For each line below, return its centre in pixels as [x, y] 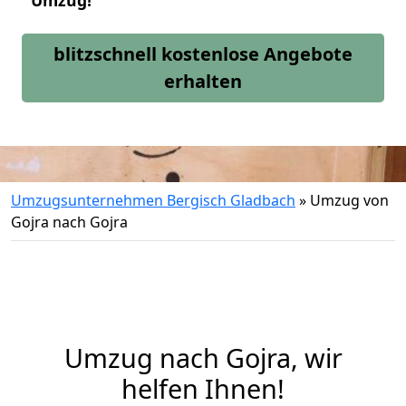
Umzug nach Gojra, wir [203, 358]
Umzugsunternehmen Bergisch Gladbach [153, 200]
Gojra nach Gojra [69, 222]
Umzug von [349, 200]
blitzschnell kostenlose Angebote [203, 54]
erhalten [203, 81]
